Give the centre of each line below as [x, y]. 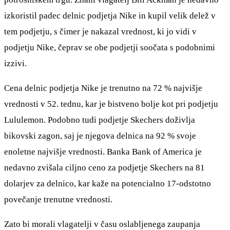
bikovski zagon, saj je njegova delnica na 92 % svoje [100, 136]
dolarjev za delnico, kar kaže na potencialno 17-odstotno [108, 183]
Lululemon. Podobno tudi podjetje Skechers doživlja [100, 120]
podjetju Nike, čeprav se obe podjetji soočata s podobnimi [110, 47]
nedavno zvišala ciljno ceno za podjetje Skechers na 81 [104, 167]
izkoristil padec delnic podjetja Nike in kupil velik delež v [110, 15]
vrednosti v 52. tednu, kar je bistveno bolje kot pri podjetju [111, 104]
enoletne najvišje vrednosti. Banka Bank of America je [103, 151]
